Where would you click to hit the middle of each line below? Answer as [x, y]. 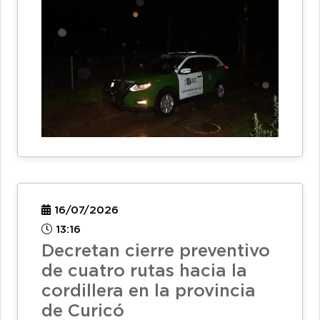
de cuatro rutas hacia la [144, 271]
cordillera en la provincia [149, 291]
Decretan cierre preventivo [156, 251]
